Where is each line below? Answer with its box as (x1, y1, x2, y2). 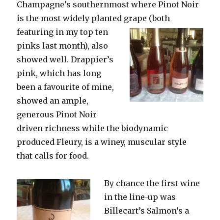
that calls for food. (17, 151, 89, 161)
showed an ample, (17, 96, 89, 106)
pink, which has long (17, 68, 102, 78)
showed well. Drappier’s (17, 55, 114, 64)
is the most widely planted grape (17, 13, 149, 23)
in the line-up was (104, 192, 176, 202)
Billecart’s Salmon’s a (104, 206, 190, 216)
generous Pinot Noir (17, 110, 97, 119)
